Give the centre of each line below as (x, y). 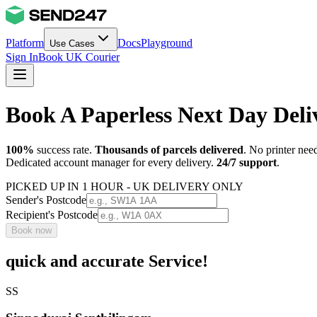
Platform (25, 43)
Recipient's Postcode (52, 214)
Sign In (22, 57)
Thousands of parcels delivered (169, 149)
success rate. (64, 149)
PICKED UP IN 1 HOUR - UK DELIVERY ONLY (125, 186)
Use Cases (72, 44)
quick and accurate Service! (107, 261)
